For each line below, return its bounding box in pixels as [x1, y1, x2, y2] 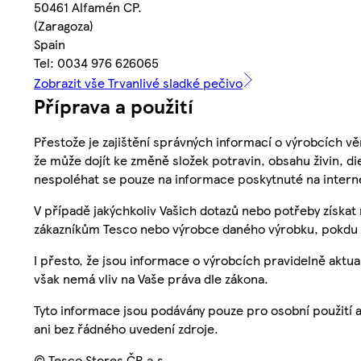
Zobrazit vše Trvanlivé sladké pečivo [34, 73, 243, 92]
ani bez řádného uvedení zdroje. [34, 318, 218, 338]
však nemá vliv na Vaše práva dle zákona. [34, 268, 268, 288]
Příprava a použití [34, 91, 193, 119]
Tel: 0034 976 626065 [34, 52, 159, 72]
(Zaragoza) [34, 15, 93, 35]
